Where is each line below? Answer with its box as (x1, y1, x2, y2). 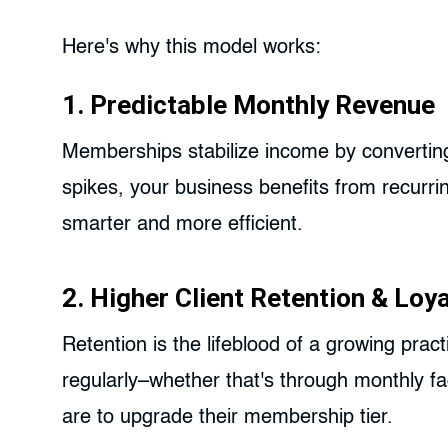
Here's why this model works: (62, 38, 321, 59)
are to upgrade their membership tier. (62, 408, 393, 429)
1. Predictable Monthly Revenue (62, 90, 435, 121)
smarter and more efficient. (62, 215, 303, 236)
